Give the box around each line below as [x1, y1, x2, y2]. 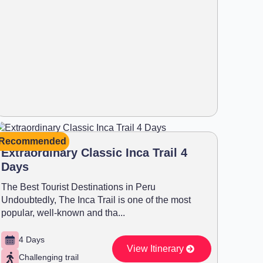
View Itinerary [126, 243, 184, 254]
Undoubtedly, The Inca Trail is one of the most [1, 194, 191, 205]
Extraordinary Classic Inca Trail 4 [1, 146, 187, 159]
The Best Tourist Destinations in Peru [1, 181, 156, 192]
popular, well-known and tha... [1, 207, 125, 218]
